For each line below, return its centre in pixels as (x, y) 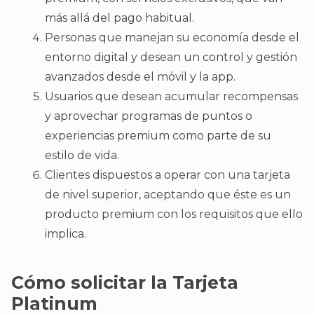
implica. (66, 234)
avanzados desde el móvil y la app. (140, 77)
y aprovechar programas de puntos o (149, 116)
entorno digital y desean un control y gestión (171, 57)
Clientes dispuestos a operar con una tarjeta (168, 175)
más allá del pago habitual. (120, 18)
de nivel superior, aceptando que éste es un (168, 195)
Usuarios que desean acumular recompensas (171, 97)
